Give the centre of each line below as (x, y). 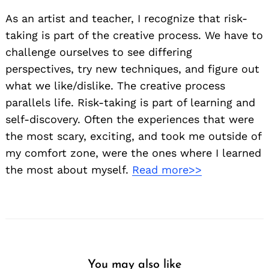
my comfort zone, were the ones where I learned (133, 153)
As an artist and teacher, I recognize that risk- (126, 19)
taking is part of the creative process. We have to (134, 35)
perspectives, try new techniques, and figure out (132, 69)
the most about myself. (69, 170)
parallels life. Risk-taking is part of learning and (130, 103)
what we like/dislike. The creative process (115, 86)
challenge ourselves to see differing (99, 52)
